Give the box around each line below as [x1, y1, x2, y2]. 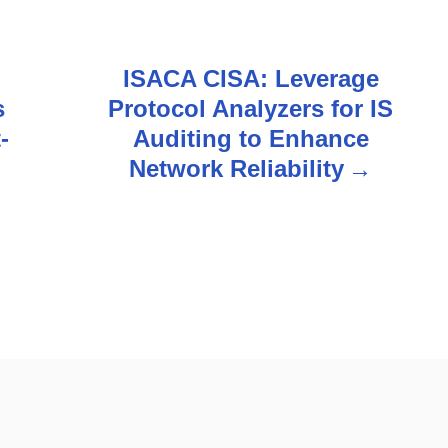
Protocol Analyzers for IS [108, 95, 393, 123]
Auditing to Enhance [132, 125, 369, 153]
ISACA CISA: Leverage [122, 65, 379, 93]
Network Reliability [128, 155, 344, 183]
